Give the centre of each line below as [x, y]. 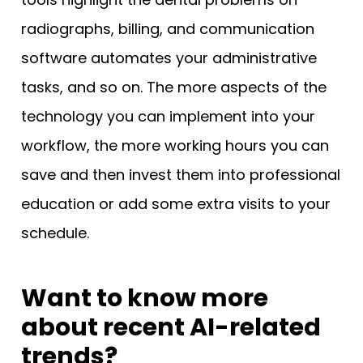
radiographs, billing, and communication [168, 28]
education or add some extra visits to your [176, 203]
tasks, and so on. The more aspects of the [174, 87]
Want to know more [145, 298]
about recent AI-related [171, 327]
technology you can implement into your [168, 116]
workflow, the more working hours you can [175, 145]
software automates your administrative [169, 58]
